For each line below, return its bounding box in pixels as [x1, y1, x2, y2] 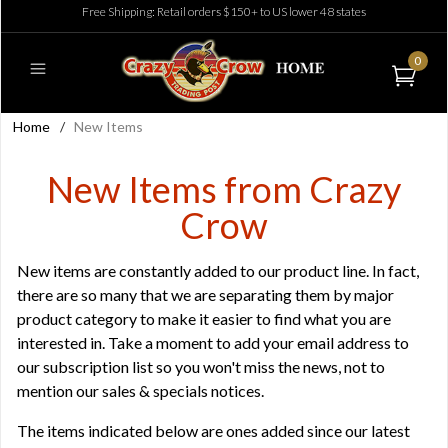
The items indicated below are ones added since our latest [17, 421, 410, 440]
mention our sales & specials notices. [17, 381, 264, 400]
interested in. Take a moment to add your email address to [17, 333, 409, 352]
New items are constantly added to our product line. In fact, [17, 261, 419, 280]
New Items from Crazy [47, 167, 401, 211]
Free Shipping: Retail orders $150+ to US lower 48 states [82, 4, 366, 19]
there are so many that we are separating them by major [17, 285, 394, 304]
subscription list [43, 357, 153, 376]
